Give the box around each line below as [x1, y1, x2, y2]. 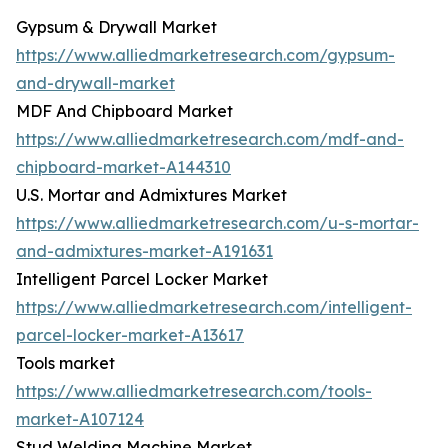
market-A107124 [16, 409, 144, 430]
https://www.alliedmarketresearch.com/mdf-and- [16, 129, 404, 150]
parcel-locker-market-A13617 [16, 325, 244, 346]
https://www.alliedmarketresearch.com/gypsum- [16, 45, 395, 66]
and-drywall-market [16, 73, 175, 94]
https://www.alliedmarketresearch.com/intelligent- [16, 297, 412, 318]
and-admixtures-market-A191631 [16, 241, 273, 262]
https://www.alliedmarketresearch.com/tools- [16, 381, 372, 402]
